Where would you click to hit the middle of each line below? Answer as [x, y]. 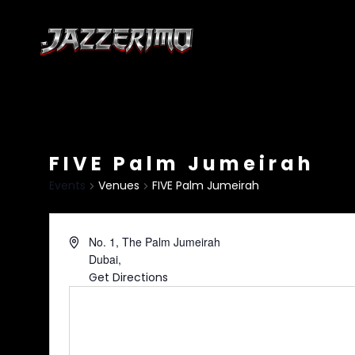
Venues [118, 185]
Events [67, 185]
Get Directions [129, 277]
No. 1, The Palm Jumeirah [155, 242]
